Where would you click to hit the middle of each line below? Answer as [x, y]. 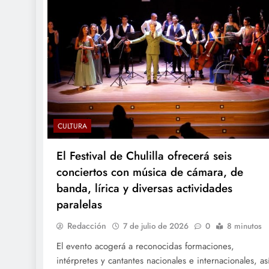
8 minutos [244, 226]
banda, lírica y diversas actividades [144, 188]
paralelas [79, 204]
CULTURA [72, 126]
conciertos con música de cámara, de [150, 172]
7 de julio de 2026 [156, 226]
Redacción [87, 225]
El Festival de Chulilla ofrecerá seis [144, 156]
